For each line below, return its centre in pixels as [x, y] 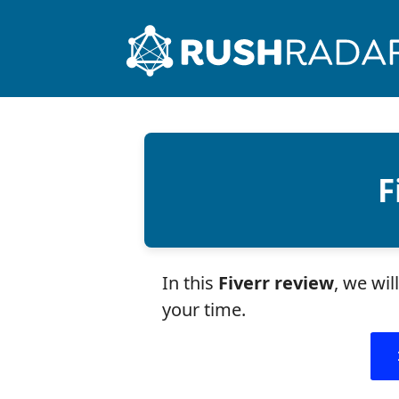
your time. [204, 309]
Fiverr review [276, 283]
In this [190, 283]
